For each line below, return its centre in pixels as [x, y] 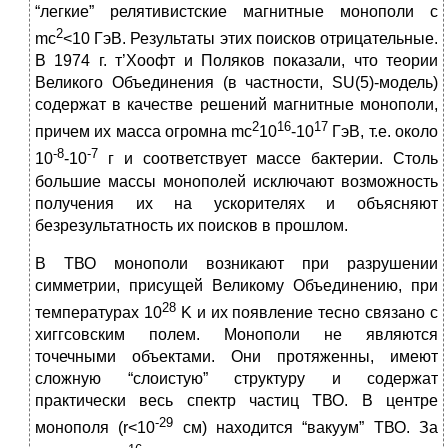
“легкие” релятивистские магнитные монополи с [236, 11]
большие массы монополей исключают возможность [236, 181]
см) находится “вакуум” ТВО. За [306, 428]
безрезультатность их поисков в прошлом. [191, 225]
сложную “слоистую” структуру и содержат [236, 379]
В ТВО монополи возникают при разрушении [236, 263]
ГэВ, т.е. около [383, 132]
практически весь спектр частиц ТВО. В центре [236, 401]
